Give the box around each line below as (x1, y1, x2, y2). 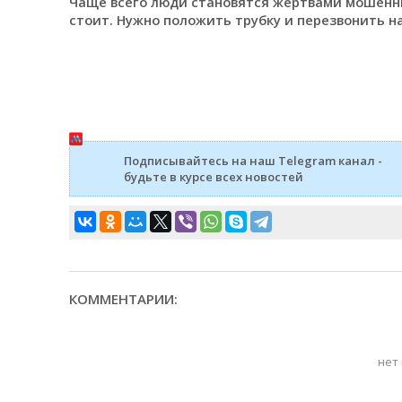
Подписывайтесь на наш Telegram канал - (123, 152, 382, 169)
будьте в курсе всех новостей (123, 168, 303, 185)
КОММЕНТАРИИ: (68, 289, 178, 308)
